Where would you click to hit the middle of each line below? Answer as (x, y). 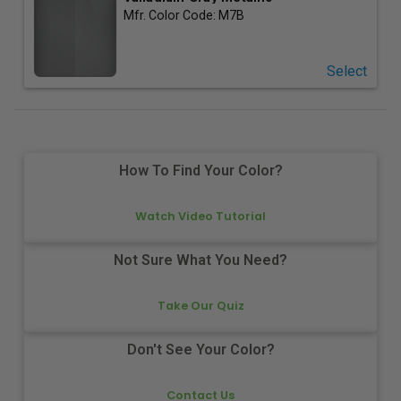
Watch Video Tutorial (200, 216)
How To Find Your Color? (200, 171)
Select (346, 71)
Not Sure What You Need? (200, 260)
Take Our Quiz (200, 305)
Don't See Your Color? (200, 350)
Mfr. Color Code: (171, 15)
